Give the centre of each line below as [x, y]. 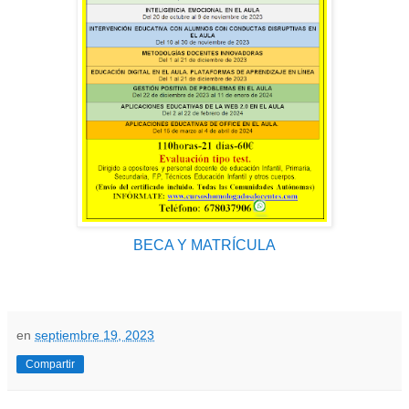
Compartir [50, 365]
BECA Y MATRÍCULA [204, 246]
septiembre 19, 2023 [94, 336]
